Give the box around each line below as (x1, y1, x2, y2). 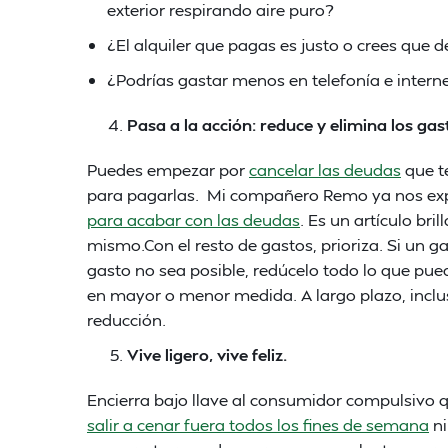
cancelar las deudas (249, 159, 401, 180)
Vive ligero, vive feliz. (127, 344, 287, 365)
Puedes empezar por (87, 159, 249, 180)
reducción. (87, 309, 166, 330)
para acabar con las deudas (87, 209, 300, 230)
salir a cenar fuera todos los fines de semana (87, 414, 429, 435)
